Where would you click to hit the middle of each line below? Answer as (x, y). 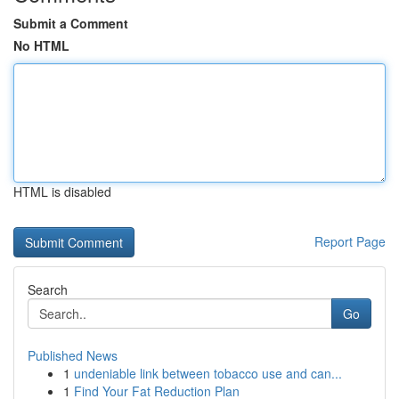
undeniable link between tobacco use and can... (208, 373)
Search (48, 289)
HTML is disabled (62, 191)
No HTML (41, 45)
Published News (73, 355)
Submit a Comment (71, 23)
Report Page (350, 241)
